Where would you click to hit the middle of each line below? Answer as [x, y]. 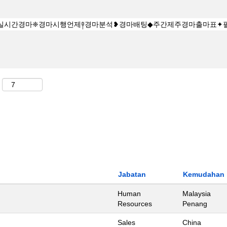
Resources [135, 204]
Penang [195, 204]
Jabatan [132, 174]
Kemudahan [204, 174]
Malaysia [197, 194]
